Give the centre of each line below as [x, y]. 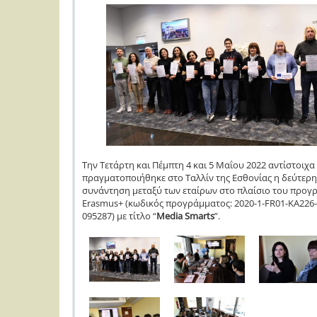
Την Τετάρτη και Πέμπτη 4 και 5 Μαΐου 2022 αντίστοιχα [198, 165]
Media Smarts [185, 216]
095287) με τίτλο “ [119, 216]
